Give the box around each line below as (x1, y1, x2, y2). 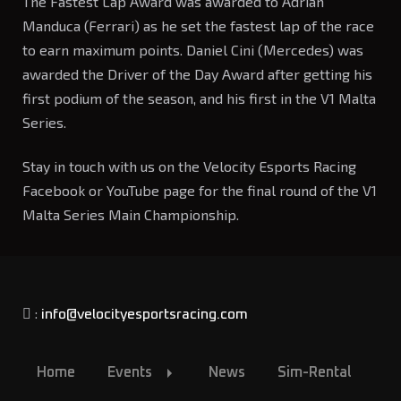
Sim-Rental (277, 364, 352, 380)
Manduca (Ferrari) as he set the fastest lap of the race (22, 16, 374, 34)
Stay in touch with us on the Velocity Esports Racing (22, 158, 356, 175)
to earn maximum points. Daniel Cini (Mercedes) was (22, 40, 363, 58)
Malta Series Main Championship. (22, 206, 239, 224)
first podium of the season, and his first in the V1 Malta (22, 89, 376, 107)
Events (107, 364, 152, 380)
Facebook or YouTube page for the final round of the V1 (22, 182, 377, 200)
